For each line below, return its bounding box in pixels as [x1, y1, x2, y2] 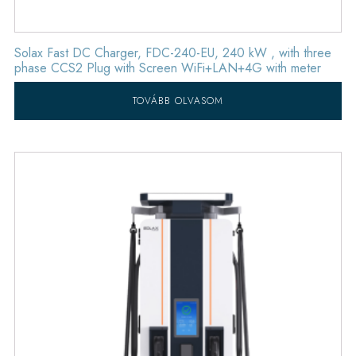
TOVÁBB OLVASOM [133, 93, 223, 108]
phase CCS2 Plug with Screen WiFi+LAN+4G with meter [14, 58, 321, 77]
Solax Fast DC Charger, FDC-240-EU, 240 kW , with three [14, 43, 331, 62]
